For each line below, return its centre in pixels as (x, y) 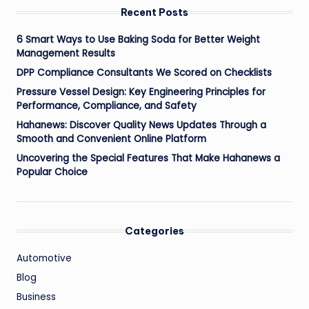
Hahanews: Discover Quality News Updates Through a (141, 125)
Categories (154, 231)
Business (36, 297)
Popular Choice (52, 172)
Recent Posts (154, 12)
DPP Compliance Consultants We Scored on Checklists (144, 72)
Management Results (66, 53)
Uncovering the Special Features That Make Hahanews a (148, 158)
